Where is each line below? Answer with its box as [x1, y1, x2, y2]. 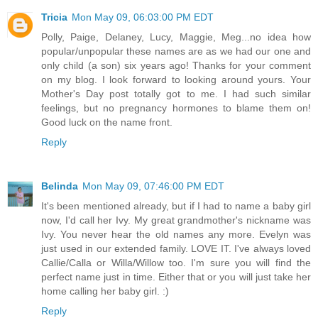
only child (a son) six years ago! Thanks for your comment [41, 59, 311, 71]
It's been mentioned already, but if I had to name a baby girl [41, 199, 311, 212]
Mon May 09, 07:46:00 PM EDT [82, 180, 224, 192]
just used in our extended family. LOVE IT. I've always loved [41, 242, 311, 254]
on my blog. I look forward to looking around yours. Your [41, 73, 311, 85]
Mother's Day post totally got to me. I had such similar [41, 87, 311, 99]
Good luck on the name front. [41, 116, 172, 128]
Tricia [41, 11, 67, 23]
